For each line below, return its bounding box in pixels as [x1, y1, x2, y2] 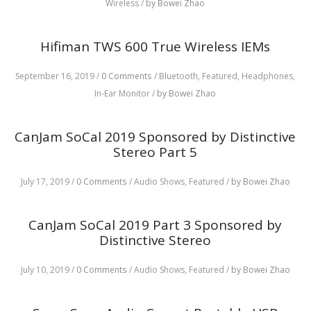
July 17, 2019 [20, 176, 69, 187]
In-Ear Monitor [94, 87, 153, 99]
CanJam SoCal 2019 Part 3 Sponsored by [28, 216, 283, 234]
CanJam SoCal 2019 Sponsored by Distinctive [15, 128, 296, 146]
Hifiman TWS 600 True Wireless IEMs [40, 37, 271, 56]
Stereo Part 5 [113, 143, 198, 161]
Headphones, [242, 70, 296, 82]
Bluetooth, [159, 70, 203, 82]
